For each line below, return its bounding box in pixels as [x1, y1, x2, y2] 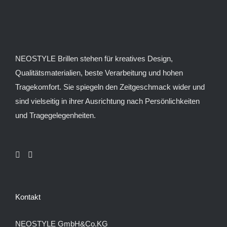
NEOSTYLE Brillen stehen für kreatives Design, [15, 54, 173, 63]
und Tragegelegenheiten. [15, 110, 96, 120]
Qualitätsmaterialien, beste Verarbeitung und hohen [15, 68, 183, 77]
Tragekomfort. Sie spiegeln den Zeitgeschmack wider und [15, 82, 205, 91]
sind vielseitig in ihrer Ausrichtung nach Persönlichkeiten [15, 96, 200, 105]
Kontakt [15, 192, 41, 201]
